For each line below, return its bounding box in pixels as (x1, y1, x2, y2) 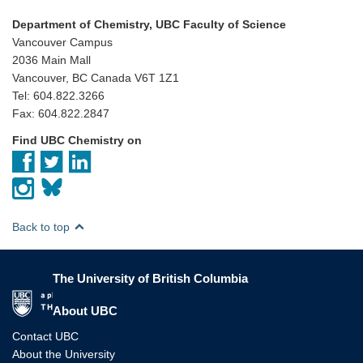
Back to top (12, 220, 73, 233)
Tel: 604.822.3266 (12, 88, 105, 102)
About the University (12, 347, 115, 361)
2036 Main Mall (12, 53, 91, 66)
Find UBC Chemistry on (12, 133, 142, 147)
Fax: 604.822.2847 (12, 106, 109, 120)
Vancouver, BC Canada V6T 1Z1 (12, 70, 179, 84)
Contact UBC (12, 329, 79, 343)
